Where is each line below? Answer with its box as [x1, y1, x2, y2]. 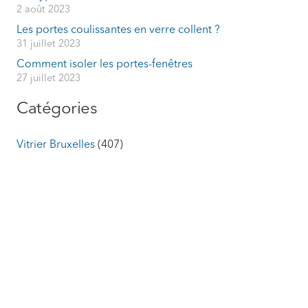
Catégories [16, 101, 98, 118]
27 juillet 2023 [16, 73, 80, 84]
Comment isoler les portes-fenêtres [16, 58, 192, 70]
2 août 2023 [16, 4, 70, 15]
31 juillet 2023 [16, 38, 80, 49]
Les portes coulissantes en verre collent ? [16, 24, 220, 36]
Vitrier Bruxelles [16, 140, 95, 151]
